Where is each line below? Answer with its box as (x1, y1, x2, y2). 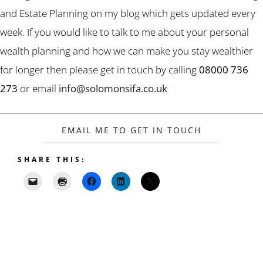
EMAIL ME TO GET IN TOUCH (62, 124, 201, 136)
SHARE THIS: (18, 154, 86, 165)
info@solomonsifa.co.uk (59, 82, 167, 96)
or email (18, 82, 59, 96)
